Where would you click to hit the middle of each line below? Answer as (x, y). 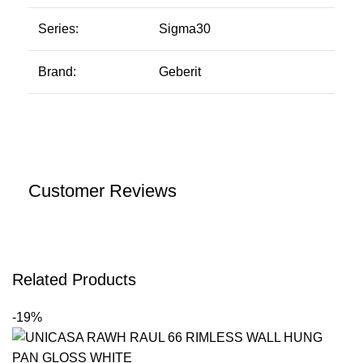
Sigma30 (185, 29)
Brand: (57, 72)
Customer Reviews (102, 191)
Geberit (180, 72)
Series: (58, 29)
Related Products (74, 280)
